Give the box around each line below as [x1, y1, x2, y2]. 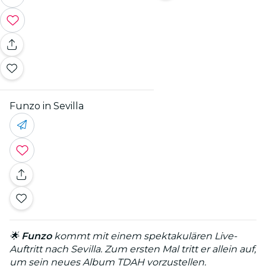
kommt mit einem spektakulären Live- [52, 230, 237, 242]
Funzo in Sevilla [9, 100, 84, 112]
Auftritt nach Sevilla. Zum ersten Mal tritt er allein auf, [9, 243, 256, 255]
